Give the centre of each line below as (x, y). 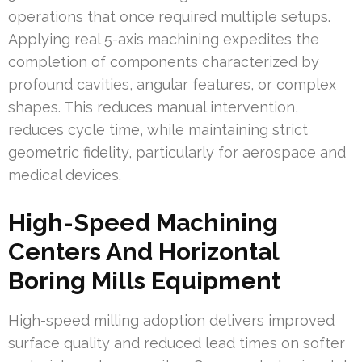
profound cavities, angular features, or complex (172, 85)
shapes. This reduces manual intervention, (153, 107)
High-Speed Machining (143, 223)
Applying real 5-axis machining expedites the (164, 40)
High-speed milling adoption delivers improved (171, 321)
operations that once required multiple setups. (169, 17)
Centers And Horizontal (143, 252)
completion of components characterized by (164, 62)
